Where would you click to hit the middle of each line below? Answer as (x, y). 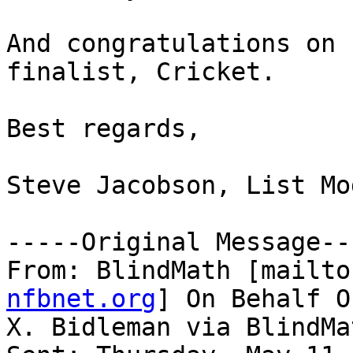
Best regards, (104, 129)
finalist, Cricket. (141, 72)
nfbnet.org (81, 299)
